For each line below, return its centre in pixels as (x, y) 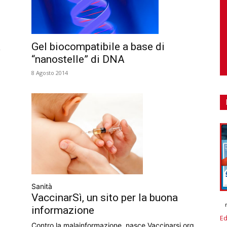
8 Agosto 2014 (50, 73)
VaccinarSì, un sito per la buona (105, 197)
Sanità (42, 186)
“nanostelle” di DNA (78, 60)
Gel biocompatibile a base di (98, 47)
